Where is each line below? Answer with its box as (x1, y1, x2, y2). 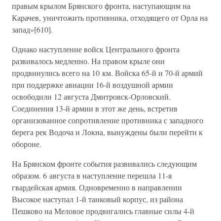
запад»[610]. (12, 24, 53, 35)
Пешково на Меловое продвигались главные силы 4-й (12, 206, 194, 216)
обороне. (12, 139, 41, 149)
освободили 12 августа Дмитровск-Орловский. (12, 91, 171, 102)
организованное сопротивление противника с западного (12, 115, 203, 125)
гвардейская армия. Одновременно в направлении (12, 182, 182, 192)
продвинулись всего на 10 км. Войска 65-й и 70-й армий (12, 68, 203, 78)
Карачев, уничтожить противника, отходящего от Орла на (12, 12, 208, 23)
